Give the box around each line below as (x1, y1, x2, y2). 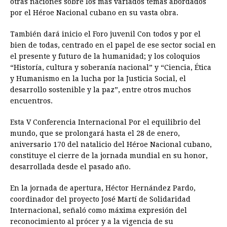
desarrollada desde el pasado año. (10, 163, 131, 171)
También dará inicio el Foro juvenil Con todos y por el (10, 30, 201, 39)
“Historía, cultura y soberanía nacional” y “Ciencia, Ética (10, 63, 211, 72)
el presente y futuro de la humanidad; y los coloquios (10, 52, 200, 61)
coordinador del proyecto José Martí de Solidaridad (10, 195, 191, 204)
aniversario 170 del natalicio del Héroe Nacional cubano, (10, 140, 212, 149)
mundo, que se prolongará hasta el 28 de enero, (10, 129, 180, 138)
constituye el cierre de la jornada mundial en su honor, (10, 152, 208, 160)
